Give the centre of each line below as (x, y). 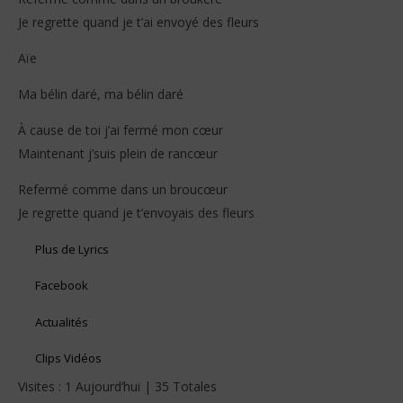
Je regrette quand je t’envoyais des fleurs (136, 213)
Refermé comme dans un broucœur (123, 190)
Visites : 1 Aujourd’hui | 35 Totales (117, 386)
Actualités (62, 322)
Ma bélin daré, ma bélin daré (101, 94)
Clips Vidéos (69, 358)
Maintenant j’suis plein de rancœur (118, 154)
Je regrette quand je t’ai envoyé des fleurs (139, 22)
